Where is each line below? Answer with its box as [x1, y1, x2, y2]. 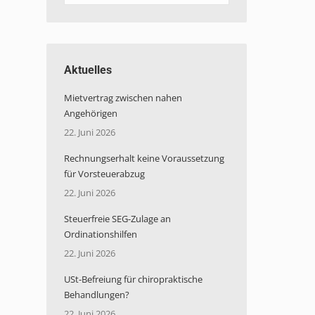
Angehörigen [64, 107, 117, 120]
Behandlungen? [64, 288, 129, 301]
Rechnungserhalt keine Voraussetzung [64, 152, 224, 165]
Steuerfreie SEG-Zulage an [64, 212, 171, 225]
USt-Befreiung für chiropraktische [64, 273, 202, 285]
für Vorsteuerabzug [64, 167, 145, 180]
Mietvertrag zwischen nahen [64, 91, 182, 104]
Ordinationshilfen [64, 228, 137, 240]
